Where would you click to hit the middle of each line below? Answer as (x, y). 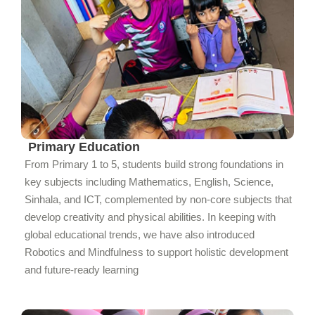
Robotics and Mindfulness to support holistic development (156, 252)
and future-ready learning (82, 269)
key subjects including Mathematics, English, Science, (149, 181)
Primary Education (84, 147)
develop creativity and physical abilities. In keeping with (150, 217)
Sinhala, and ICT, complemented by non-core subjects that (158, 199)
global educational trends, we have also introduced (140, 234)
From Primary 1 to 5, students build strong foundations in (154, 164)
